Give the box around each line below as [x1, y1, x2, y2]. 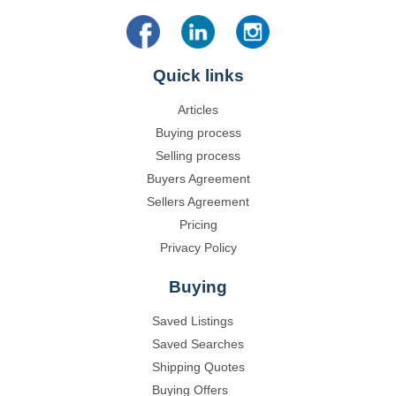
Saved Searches [151, 337, 244, 352]
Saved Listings [151, 314, 233, 329]
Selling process [156, 148, 240, 164]
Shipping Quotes [151, 360, 245, 375]
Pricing [179, 217, 217, 232]
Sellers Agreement [147, 194, 249, 209]
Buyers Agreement [146, 171, 250, 187]
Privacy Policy [159, 240, 237, 255]
